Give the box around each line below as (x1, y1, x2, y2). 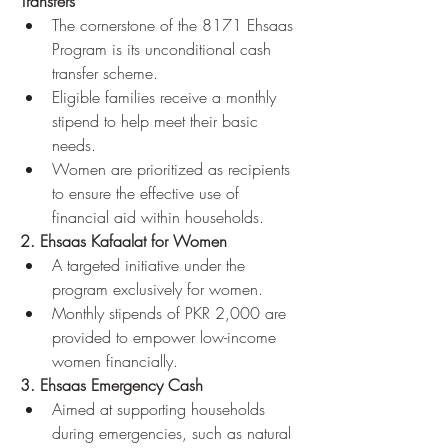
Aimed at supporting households (52, 398, 265, 420)
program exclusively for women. (52, 278, 263, 300)
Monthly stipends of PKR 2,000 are (52, 302, 286, 324)
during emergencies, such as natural (52, 422, 291, 444)
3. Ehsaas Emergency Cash (20, 374, 203, 396)
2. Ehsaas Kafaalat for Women (20, 230, 227, 252)
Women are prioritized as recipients (52, 158, 290, 180)
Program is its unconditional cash (52, 38, 271, 60)
